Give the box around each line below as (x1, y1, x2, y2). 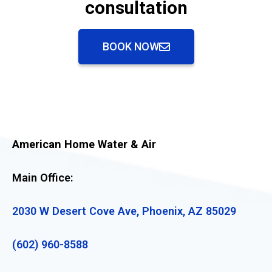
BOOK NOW (102, 39, 159, 53)
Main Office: (12, 171, 73, 184)
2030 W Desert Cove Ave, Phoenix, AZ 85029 (12, 204, 236, 217)
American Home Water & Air (12, 137, 159, 151)
